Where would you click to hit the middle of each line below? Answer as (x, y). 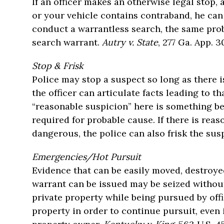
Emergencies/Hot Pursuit (86, 157)
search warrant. (67, 42)
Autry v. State (130, 42)
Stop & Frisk (58, 66)
